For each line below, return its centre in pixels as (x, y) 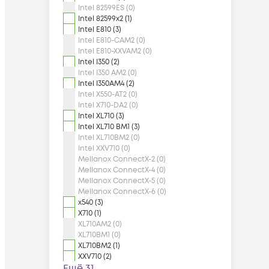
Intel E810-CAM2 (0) (112, 41)
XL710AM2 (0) (100, 224)
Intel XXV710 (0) (104, 149)
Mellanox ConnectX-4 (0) (122, 170)
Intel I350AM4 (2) (106, 84)
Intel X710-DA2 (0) (108, 105)
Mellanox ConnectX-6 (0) (122, 192)
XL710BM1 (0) (99, 235)
